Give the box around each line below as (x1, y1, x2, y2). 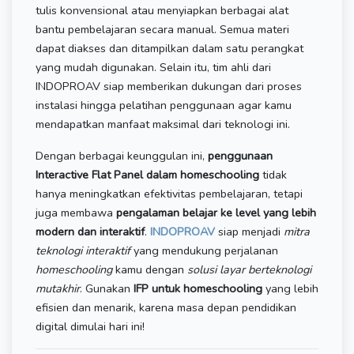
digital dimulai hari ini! (36, 318, 145, 334)
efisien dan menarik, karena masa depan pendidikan (36, 299, 296, 315)
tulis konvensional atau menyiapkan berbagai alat (36, 2, 288, 18)
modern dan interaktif (36, 223, 145, 239)
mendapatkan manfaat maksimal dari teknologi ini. (36, 115, 290, 132)
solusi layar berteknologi (187, 261, 311, 277)
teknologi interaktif (36, 242, 130, 258)
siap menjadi (218, 223, 284, 239)
